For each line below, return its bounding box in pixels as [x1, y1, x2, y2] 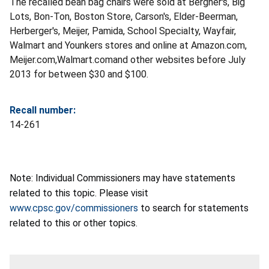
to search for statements [138, 202, 249, 214]
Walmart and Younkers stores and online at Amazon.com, [10, 40, 247, 52]
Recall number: [10, 104, 76, 116]
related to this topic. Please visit [10, 187, 148, 199]
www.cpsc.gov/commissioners [10, 202, 138, 214]
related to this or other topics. [10, 217, 138, 229]
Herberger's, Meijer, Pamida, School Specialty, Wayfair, [10, 25, 236, 37]
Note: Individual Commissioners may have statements [10, 172, 235, 184]
